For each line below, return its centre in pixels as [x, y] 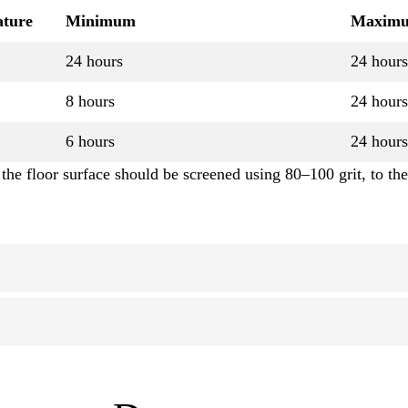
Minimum [101, 21]
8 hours [90, 102]
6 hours [90, 142]
